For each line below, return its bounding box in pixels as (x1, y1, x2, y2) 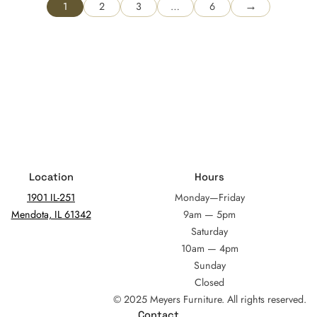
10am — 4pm (180, 241, 238, 255)
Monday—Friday (174, 190, 245, 204)
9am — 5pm (183, 207, 236, 221)
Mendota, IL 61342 (11, 207, 91, 221)
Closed (195, 275, 224, 289)
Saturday (191, 224, 228, 238)
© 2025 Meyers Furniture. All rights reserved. (113, 292, 306, 306)
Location (28, 170, 74, 183)
